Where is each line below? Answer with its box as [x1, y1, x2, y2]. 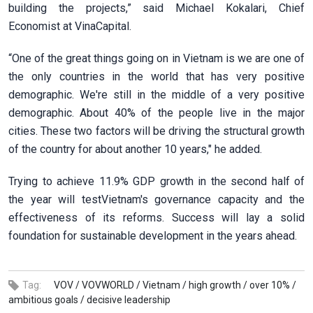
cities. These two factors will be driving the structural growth [8, 124, 305, 138]
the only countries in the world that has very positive [8, 69, 305, 83]
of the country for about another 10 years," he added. [8, 142, 262, 156]
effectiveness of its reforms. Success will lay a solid [8, 210, 305, 224]
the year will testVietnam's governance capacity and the [8, 192, 305, 206]
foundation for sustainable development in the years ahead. [8, 228, 297, 242]
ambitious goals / [8, 293, 85, 305]
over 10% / [249, 279, 296, 291]
